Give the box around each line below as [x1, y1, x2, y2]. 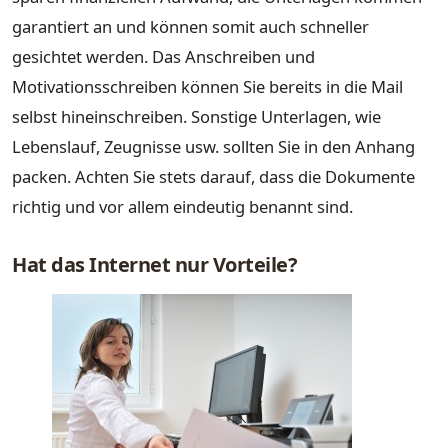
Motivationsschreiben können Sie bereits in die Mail [12, 75, 403, 99]
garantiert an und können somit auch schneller [12, 15, 369, 39]
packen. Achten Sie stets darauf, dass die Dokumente [12, 165, 415, 189]
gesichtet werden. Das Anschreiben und [12, 45, 315, 69]
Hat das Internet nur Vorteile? [12, 251, 297, 279]
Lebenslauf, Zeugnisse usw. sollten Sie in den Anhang [12, 135, 415, 159]
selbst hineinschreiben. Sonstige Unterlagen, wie [12, 105, 381, 129]
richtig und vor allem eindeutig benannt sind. [12, 195, 353, 219]
